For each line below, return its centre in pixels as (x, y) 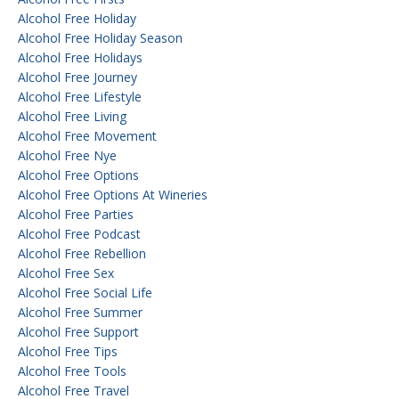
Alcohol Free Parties (76, 214)
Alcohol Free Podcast (79, 233)
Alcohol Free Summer (80, 312)
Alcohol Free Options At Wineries (113, 194)
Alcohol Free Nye (67, 155)
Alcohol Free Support (78, 331)
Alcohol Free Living (72, 116)
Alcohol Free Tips (68, 351)
